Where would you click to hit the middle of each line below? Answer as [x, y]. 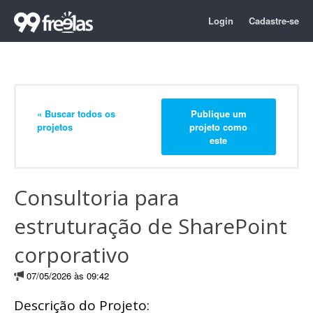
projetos [55, 126]
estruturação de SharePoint [151, 226]
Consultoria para [96, 197]
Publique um [218, 113]
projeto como [219, 126]
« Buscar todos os [76, 113]
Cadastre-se [274, 21]
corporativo [72, 255]
